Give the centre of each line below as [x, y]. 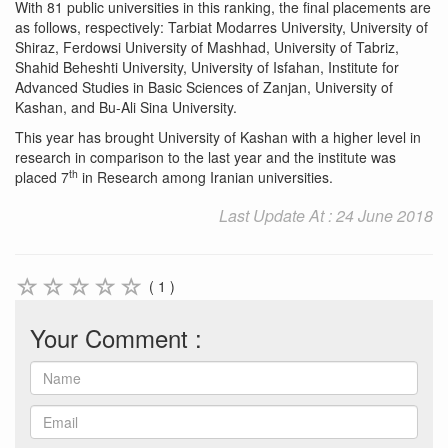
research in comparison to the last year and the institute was [205, 156]
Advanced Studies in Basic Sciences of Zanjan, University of [204, 86]
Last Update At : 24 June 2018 [326, 215]
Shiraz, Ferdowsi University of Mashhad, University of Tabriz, [207, 46]
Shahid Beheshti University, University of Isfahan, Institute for [207, 66]
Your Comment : [116, 338]
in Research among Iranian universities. [205, 176]
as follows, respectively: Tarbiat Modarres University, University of [221, 26]
